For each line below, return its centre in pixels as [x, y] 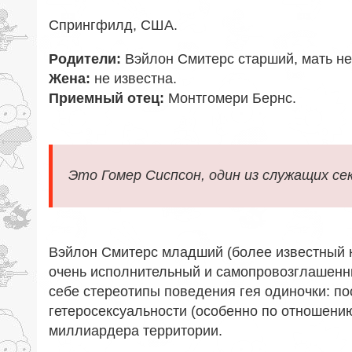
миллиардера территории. [136, 331]
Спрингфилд [91, 26]
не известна [134, 79]
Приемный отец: [106, 99]
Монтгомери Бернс [230, 99]
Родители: [85, 59]
